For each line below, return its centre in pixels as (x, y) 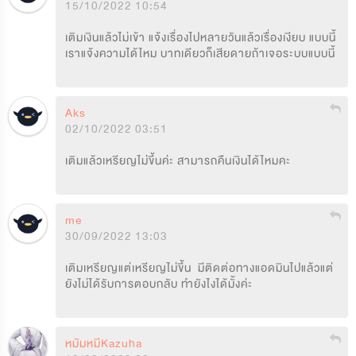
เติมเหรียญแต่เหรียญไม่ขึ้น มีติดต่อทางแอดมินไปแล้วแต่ (199, 268)
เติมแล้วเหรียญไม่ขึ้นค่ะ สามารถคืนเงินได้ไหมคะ (178, 161)
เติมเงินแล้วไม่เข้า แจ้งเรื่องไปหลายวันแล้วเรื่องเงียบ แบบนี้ (201, 37)
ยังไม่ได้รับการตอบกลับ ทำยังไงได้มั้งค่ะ (159, 284)
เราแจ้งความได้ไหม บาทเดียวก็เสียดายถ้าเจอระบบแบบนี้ (200, 53)
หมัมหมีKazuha (104, 343)
